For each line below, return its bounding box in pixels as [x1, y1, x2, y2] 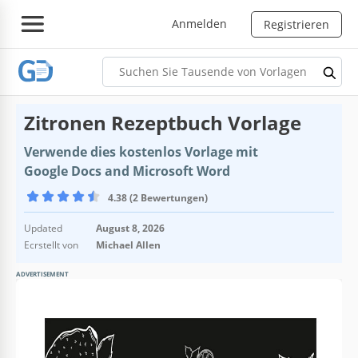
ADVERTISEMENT [16, 268, 69, 278]
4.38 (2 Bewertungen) [108, 190, 208, 205]
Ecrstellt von [24, 237, 78, 252]
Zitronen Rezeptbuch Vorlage [24, 109, 301, 136]
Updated [24, 221, 62, 235]
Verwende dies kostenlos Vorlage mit [24, 142, 258, 161]
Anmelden [172, 15, 227, 31]
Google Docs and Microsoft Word [24, 161, 230, 180]
